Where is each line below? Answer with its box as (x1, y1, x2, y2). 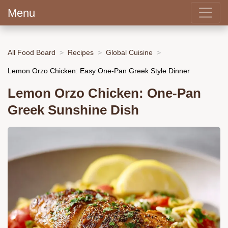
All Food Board (8, 48, 55, 56)
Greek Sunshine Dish (8, 103, 139, 118)
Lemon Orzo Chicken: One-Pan (8, 86, 201, 101)
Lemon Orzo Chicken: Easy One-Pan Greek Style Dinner (8, 66, 190, 75)
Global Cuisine (106, 48, 153, 56)
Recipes (68, 48, 94, 56)
